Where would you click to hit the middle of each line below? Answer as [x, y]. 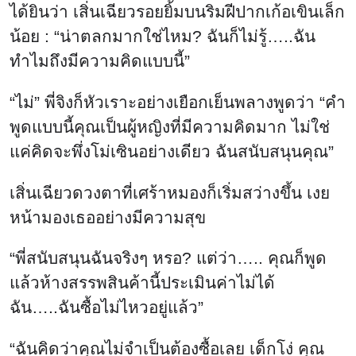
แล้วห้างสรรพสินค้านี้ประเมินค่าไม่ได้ [142, 283]
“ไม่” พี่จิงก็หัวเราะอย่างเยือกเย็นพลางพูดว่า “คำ [178, 102]
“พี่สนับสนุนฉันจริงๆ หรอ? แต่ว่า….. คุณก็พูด [168, 258]
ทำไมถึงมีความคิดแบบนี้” [100, 60]
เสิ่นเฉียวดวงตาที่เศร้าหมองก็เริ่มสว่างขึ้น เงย [170, 192]
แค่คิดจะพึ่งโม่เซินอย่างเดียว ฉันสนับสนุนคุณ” [172, 151]
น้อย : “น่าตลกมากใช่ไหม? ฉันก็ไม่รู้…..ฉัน [163, 36]
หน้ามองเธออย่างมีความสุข [108, 217]
